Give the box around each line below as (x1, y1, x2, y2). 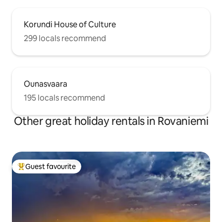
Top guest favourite (17, 166, 81, 175)
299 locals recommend (24, 33, 106, 44)
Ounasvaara (24, 79, 67, 90)
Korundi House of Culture (24, 19, 116, 30)
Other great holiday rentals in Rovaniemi (13, 114, 209, 129)
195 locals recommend (24, 93, 105, 104)
